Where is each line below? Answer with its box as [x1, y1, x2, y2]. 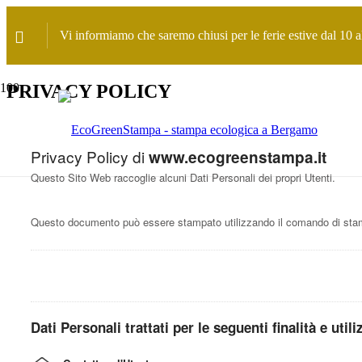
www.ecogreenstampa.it [149, 145, 326, 168]
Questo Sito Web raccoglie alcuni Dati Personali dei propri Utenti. [31, 169, 335, 185]
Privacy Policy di [31, 145, 149, 167]
